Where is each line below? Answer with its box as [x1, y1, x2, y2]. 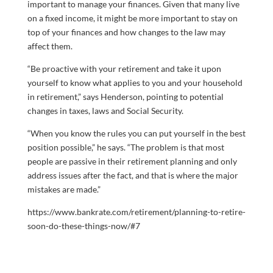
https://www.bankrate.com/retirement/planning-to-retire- [27, 206, 246, 217]
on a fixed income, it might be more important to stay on [27, 12, 238, 23]
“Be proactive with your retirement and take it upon [27, 63, 221, 74]
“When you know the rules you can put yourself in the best [27, 127, 246, 138]
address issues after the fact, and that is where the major [27, 169, 238, 180]
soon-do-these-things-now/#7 [27, 220, 140, 231]
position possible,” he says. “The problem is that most [27, 141, 224, 152]
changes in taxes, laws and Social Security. [27, 105, 183, 116]
